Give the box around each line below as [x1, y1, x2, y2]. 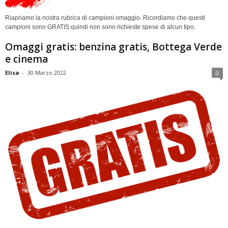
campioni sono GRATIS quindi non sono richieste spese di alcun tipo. [5, 23, 195, 31]
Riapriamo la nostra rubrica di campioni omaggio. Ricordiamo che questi [5, 14, 205, 22]
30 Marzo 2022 [27, 69, 66, 77]
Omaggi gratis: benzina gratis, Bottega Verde [5, 40, 222, 54]
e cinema [5, 52, 48, 66]
